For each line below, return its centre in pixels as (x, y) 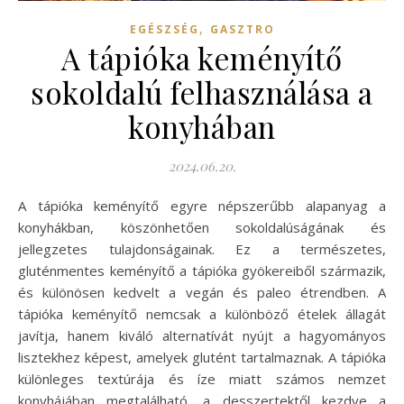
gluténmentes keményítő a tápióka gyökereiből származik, (202, 270)
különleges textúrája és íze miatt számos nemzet (202, 378)
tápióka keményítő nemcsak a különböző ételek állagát (202, 313)
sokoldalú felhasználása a (202, 92)
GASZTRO (242, 29)
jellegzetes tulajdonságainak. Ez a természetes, (202, 248)
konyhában (202, 126)
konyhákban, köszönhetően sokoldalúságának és (202, 227)
